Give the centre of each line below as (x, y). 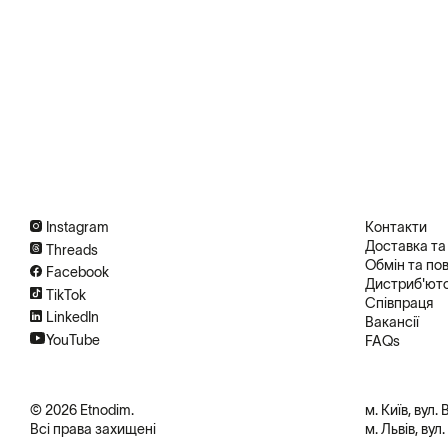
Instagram (77, 227)
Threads (72, 249)
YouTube (73, 339)
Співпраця (398, 303)
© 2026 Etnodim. (82, 410)
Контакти (395, 227)
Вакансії (391, 322)
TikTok (66, 294)
